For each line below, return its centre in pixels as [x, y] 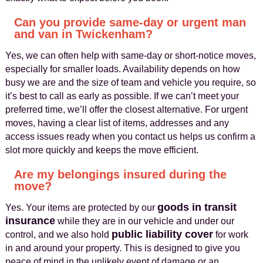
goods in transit [197, 207]
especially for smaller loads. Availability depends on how [122, 69]
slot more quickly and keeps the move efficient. [102, 150]
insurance [30, 221]
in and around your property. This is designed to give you [122, 248]
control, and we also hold [58, 235]
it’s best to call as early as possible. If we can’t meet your [122, 96]
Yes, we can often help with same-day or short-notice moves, [130, 55]
